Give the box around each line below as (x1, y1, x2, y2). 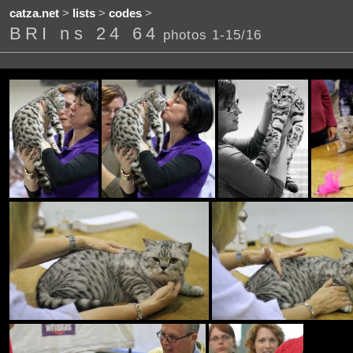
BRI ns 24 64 (9, 24, 160, 44)
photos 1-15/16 (162, 27, 262, 43)
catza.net (9, 7, 59, 20)
